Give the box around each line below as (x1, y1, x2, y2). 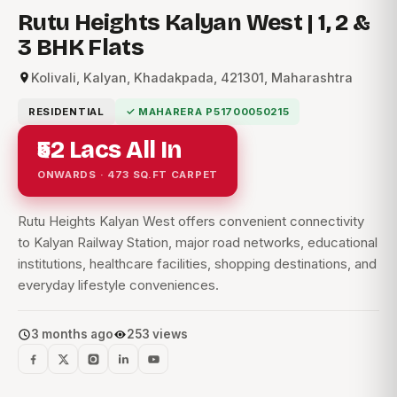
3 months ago (31, 327, 113, 342)
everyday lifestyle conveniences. (18, 276, 219, 294)
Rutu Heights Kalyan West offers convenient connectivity (18, 213, 364, 230)
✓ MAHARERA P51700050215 (125, 105, 290, 119)
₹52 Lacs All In (37, 136, 182, 165)
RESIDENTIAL (28, 105, 105, 119)
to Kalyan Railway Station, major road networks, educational (18, 234, 378, 252)
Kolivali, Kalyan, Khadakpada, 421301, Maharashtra (31, 70, 353, 86)
